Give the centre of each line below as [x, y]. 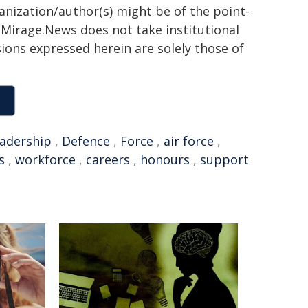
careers [108, 159]
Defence [86, 141]
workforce [45, 159]
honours [165, 159]
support [224, 159]
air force [189, 141]
